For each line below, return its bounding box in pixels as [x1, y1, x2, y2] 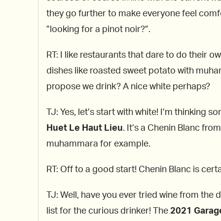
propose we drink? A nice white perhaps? [46, 82, 210, 92]
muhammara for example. [46, 140, 150, 149]
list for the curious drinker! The [46, 207, 170, 216]
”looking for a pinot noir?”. [46, 25, 150, 35]
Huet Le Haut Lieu [46, 124, 123, 133]
